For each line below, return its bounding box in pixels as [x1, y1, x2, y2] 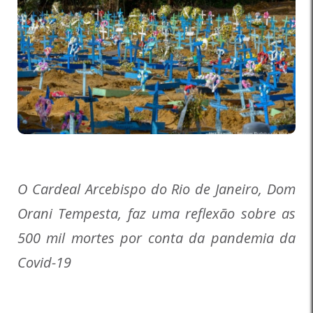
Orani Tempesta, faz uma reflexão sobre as [17, 204, 296, 224]
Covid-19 [17, 253, 71, 272]
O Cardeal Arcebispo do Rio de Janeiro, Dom [17, 180, 296, 199]
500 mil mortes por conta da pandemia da [17, 228, 296, 248]
